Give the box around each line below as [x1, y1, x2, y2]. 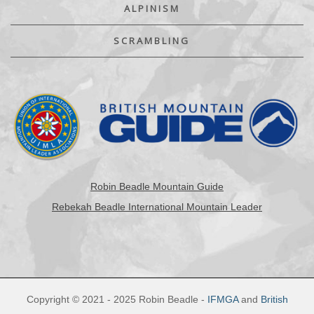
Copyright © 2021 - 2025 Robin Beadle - [26, 294, 207, 306]
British [260, 294, 288, 306]
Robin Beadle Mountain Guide [90, 181, 224, 193]
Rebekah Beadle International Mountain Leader [52, 201, 262, 213]
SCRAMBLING [114, 34, 190, 47]
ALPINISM [123, 1, 180, 15]
